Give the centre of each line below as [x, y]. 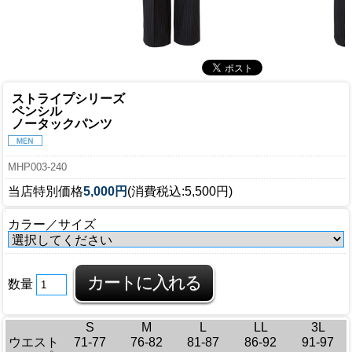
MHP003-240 [37, 167]
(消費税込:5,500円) [180, 192]
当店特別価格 [46, 192]
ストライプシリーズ [68, 99]
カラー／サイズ [52, 225]
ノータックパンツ [62, 124]
